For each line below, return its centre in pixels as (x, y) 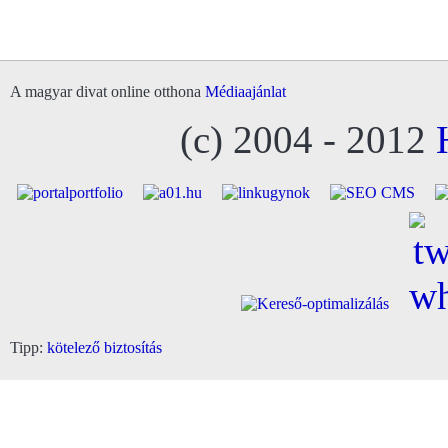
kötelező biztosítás (104, 348)
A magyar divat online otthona (107, 92)
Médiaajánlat (245, 92)
